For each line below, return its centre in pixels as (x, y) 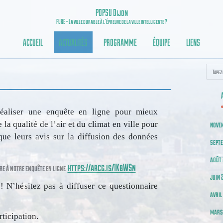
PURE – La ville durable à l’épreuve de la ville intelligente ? (111, 21)
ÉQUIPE (162, 42)
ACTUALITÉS (73, 42)
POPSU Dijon (111, 12)
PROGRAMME (120, 42)
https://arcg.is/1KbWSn (102, 167)
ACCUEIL (33, 42)
